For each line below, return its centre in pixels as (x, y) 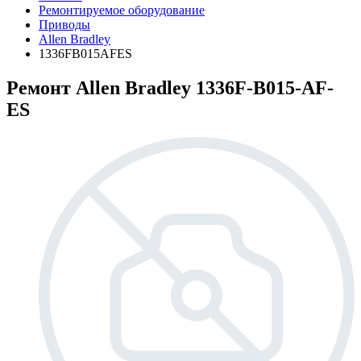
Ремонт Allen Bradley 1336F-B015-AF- (170, 87)
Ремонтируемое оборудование (122, 10)
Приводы (64, 25)
